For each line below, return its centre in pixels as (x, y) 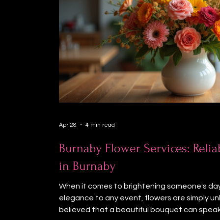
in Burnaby (87, 166)
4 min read (100, 125)
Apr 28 (68, 125)
